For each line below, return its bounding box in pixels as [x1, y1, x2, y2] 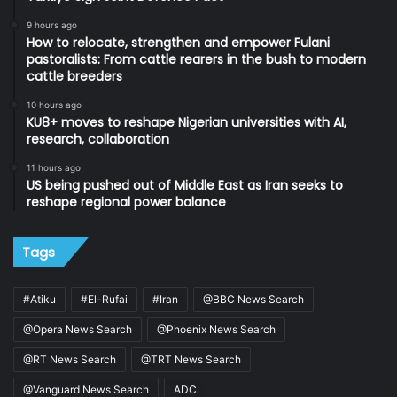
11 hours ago [27, 161, 81, 173]
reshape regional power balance [27, 192, 226, 211]
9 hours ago [27, 19, 77, 30]
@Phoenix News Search [157, 322, 276, 336]
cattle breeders [27, 66, 122, 85]
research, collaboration [27, 129, 169, 148]
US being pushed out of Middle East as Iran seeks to [27, 175, 343, 194]
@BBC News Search [203, 292, 304, 306]
